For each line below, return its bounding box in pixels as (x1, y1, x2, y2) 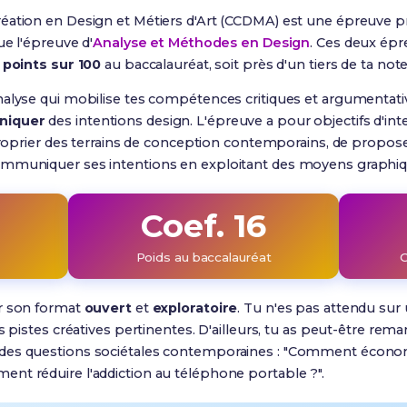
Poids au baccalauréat (135, 250, 272, 264)
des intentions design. (45, 113, 197, 129)
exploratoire (152, 300, 238, 316)
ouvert (84, 300, 132, 316)
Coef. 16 (140, 206, 267, 245)
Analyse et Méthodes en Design (93, 35, 311, 51)
